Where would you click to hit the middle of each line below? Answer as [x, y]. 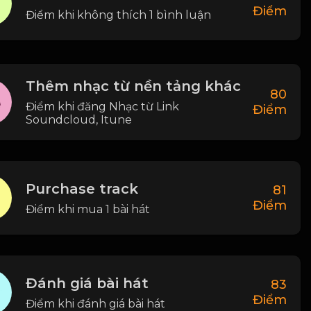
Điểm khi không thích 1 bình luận [118, 15]
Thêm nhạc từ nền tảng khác [133, 86]
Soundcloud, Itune [79, 120]
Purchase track [82, 188]
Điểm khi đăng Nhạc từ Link [102, 107]
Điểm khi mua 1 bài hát [88, 209]
